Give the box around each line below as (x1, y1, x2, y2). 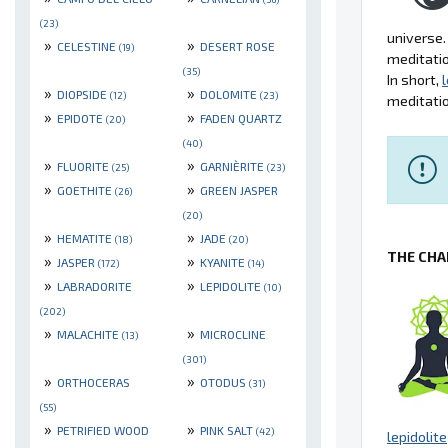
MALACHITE (57, 327, 122, 342)
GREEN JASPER (200, 183, 278, 198)
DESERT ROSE (200, 39, 275, 54)
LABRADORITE (57, 279, 132, 294)
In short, (387, 70, 442, 88)
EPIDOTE (57, 111, 106, 126)
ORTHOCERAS (57, 375, 130, 390)
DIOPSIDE (57, 87, 110, 102)
